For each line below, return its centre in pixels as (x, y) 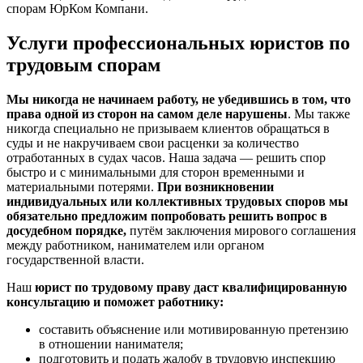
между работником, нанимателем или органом (135, 245)
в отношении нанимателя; (111, 344)
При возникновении (216, 186)
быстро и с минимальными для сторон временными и (156, 172)
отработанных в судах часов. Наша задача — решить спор (166, 157)
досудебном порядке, (66, 230)
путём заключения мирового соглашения (241, 230)
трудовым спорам (83, 65)
